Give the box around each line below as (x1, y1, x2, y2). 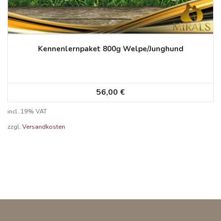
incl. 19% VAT (7, 107, 47, 116)
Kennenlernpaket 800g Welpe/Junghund (37, 44, 184, 54)
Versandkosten (22, 122, 65, 131)
